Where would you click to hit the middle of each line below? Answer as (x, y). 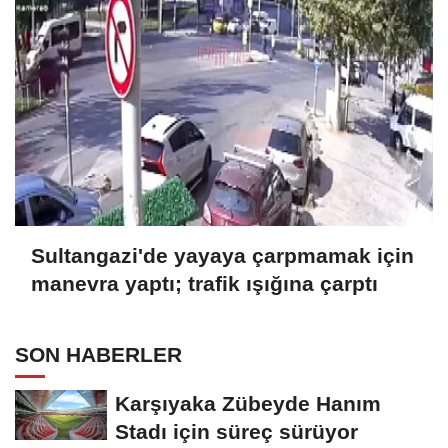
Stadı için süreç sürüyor (236, 432)
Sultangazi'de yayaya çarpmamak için (222, 256)
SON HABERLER (98, 355)
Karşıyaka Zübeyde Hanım (248, 404)
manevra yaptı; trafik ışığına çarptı (204, 284)
